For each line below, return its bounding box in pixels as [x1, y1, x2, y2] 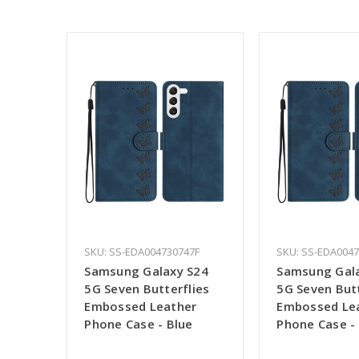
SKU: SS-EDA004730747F [84, 244, 200, 260]
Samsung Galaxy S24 [84, 263, 208, 280]
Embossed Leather [84, 298, 197, 315]
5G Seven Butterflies [84, 280, 210, 297]
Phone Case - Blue [84, 316, 193, 333]
